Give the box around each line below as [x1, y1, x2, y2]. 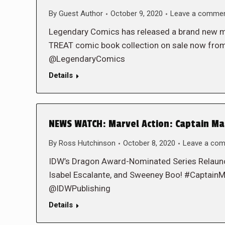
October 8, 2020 [123, 139, 175, 148]
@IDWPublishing [49, 183, 110, 193]
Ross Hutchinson [59, 139, 116, 148]
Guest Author [59, 9, 103, 18]
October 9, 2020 [110, 9, 163, 18]
